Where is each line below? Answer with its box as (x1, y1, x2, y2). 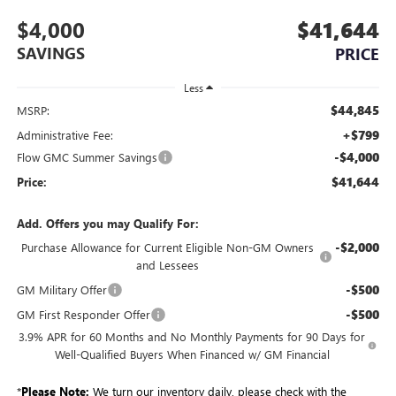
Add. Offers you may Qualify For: (16, 216, 199, 231)
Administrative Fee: (16, 127, 113, 142)
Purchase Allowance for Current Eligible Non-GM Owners (21, 240, 315, 255)
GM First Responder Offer (16, 307, 150, 322)
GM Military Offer (16, 282, 107, 297)
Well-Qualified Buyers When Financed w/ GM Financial (54, 346, 330, 362)
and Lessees (136, 257, 200, 272)
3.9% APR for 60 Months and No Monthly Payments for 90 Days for (19, 329, 366, 344)
